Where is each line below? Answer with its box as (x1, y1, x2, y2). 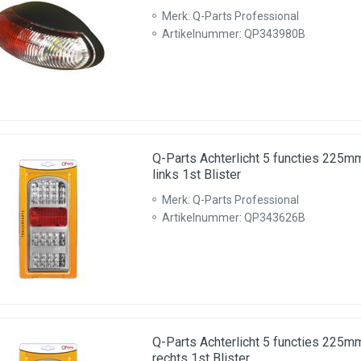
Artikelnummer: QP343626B (162, 211, 305, 224)
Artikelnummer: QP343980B (162, 27, 305, 40)
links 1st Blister (152, 167, 241, 182)
